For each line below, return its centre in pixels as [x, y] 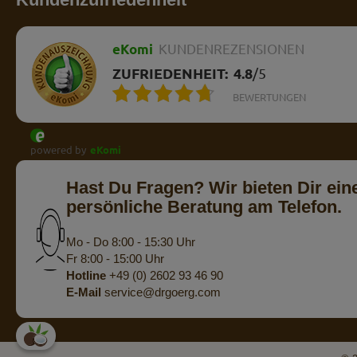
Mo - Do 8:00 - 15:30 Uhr [131, 241]
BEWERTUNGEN [269, 97]
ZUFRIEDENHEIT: [170, 73]
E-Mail [84, 292]
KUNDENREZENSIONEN [231, 49]
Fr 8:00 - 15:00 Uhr [116, 258]
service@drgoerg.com [161, 292]
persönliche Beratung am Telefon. [204, 206]
